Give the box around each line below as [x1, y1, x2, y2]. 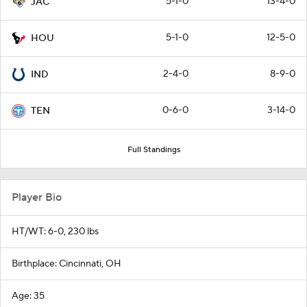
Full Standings [127, 144, 180, 155]
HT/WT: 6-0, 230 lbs [12, 225, 99, 238]
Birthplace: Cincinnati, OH [12, 257, 121, 270]
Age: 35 [12, 289, 45, 302]
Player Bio [12, 190, 62, 204]
